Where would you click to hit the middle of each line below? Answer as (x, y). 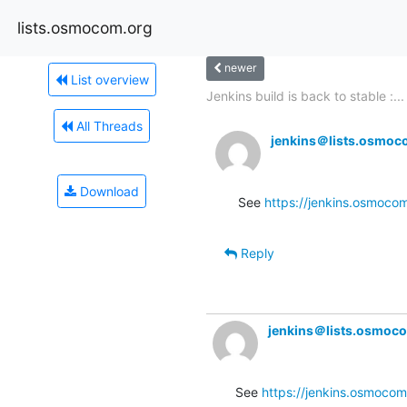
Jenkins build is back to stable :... (305, 95)
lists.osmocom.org (85, 27)
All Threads (108, 125)
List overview (108, 79)
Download (108, 191)
